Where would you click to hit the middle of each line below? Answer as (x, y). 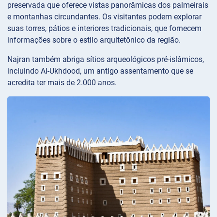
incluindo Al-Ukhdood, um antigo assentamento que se (100, 71)
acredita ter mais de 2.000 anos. (62, 83)
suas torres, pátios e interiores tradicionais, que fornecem (104, 29)
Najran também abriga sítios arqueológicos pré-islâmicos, (106, 60)
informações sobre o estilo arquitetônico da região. (94, 40)
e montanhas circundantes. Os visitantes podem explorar (104, 17)
